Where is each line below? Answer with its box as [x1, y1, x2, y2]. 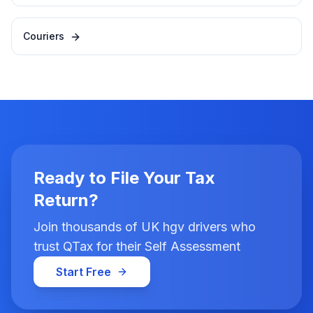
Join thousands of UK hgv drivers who [34, 219, 256, 234]
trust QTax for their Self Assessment [34, 239, 240, 254]
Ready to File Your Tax [34, 168, 215, 188]
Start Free [56, 265, 111, 279]
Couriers [23, 30, 64, 42]
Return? [34, 190, 99, 210]
